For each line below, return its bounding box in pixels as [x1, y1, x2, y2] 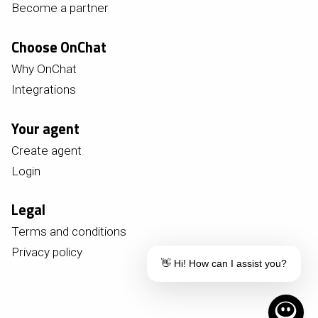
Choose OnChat [11, 35, 106, 58]
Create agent [11, 143, 82, 158]
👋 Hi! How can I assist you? [161, 258, 287, 269]
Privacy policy [11, 245, 82, 260]
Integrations [11, 82, 76, 97]
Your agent [11, 117, 79, 140]
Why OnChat [11, 61, 77, 76]
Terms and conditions [11, 224, 126, 239]
